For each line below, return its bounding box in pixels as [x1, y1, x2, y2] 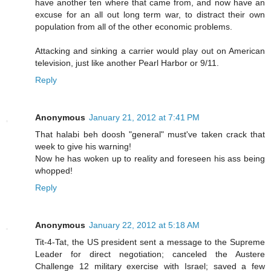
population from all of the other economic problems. [35, 22, 232, 32]
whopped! [35, 166, 73, 176]
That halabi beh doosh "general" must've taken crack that [35, 129, 265, 140]
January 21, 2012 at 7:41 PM [89, 113, 200, 123]
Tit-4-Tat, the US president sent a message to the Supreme [35, 237, 265, 247]
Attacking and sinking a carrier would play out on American [35, 46, 265, 56]
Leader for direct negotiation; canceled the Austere [35, 249, 265, 260]
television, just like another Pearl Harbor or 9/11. [35, 58, 219, 68]
